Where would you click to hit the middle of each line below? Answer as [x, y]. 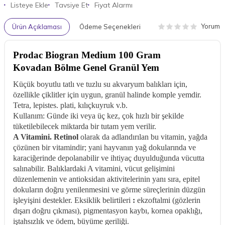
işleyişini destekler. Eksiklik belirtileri [73, 200]
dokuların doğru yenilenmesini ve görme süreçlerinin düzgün [109, 189]
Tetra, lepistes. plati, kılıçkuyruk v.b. [70, 105]
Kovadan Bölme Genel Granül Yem [86, 67]
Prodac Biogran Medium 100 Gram [87, 55]
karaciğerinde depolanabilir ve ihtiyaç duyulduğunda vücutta [109, 158]
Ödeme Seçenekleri [110, 26]
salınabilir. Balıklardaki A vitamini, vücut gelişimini [94, 168]
